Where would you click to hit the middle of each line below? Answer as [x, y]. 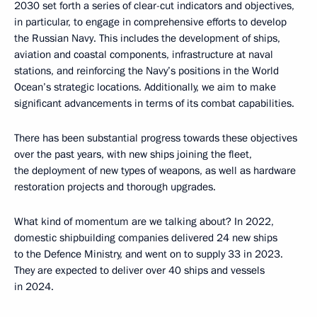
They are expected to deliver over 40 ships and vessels [139, 270]
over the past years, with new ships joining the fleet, [133, 154]
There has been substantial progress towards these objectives [156, 138]
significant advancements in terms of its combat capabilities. [154, 103]
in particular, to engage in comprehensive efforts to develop [150, 22]
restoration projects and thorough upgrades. [115, 187]
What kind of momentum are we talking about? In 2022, [144, 221]
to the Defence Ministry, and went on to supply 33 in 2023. [149, 254]
